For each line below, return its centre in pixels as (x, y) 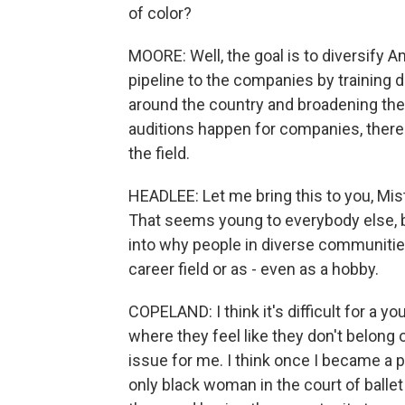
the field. (159, 153)
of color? (160, 13)
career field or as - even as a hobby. (254, 269)
